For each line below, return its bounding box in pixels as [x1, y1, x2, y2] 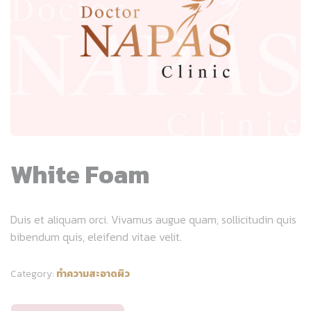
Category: [10, 266, 56, 281]
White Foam [10, 155, 149, 193]
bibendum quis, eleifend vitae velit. [10, 228, 182, 245]
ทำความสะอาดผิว [56, 266, 130, 281]
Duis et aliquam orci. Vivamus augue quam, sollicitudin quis [10, 210, 296, 228]
